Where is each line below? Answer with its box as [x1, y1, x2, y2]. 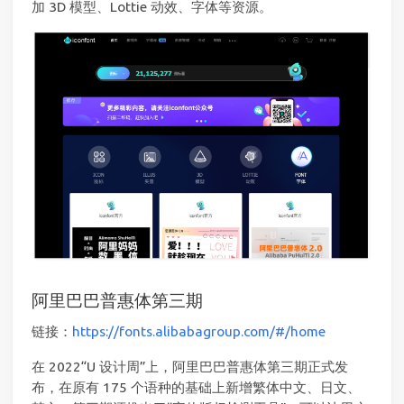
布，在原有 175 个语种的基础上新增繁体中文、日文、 [32, 379, 361, 395]
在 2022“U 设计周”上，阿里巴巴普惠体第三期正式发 [32, 358, 348, 374]
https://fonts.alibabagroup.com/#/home [72, 324, 326, 340]
